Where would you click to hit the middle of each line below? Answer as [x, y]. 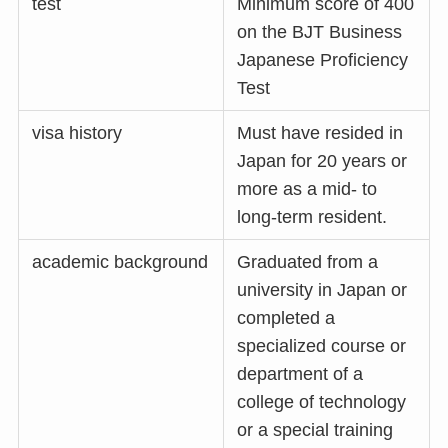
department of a [300, 373]
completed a [286, 317]
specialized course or [322, 345]
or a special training [315, 429]
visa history [77, 132]
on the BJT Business [320, 31]
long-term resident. [312, 216]
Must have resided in [320, 132]
